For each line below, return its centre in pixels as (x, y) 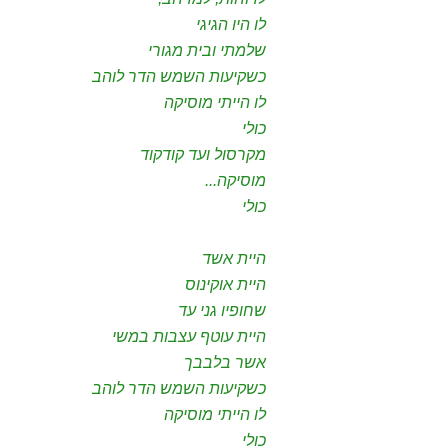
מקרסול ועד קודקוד (203, 154)
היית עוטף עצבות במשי (189, 336)
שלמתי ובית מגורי (207, 50)
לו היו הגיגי (231, 24)
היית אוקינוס (225, 284)
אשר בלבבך (225, 362)
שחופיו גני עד (222, 310)
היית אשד (234, 258)
